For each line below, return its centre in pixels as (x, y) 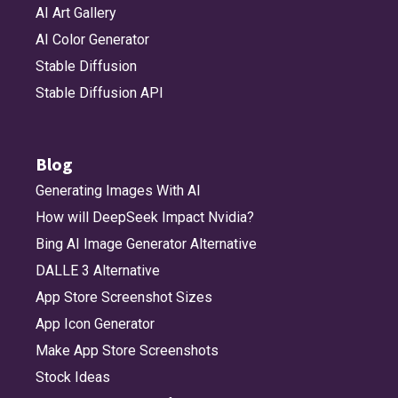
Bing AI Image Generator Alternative (146, 243)
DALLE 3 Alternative (98, 270)
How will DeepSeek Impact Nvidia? (145, 217)
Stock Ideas (73, 377)
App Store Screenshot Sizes (124, 297)
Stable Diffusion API (99, 92)
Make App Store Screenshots (127, 350)
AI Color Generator (92, 39)
